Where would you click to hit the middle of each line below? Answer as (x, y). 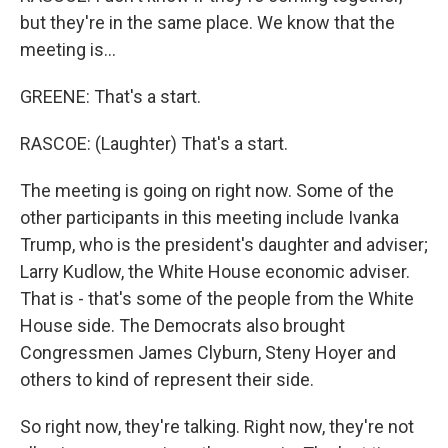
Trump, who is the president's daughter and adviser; (224, 244)
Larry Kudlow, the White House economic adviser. (215, 271)
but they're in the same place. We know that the (207, 22)
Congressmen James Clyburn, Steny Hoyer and (208, 352)
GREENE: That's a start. (110, 96)
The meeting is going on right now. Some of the (207, 190)
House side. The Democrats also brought (182, 325)
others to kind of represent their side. (167, 379)
